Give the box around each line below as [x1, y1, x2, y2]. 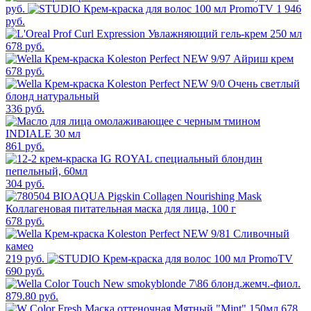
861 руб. [6, 140, 44, 153]
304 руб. [6, 178, 44, 190]
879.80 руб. [6, 290, 58, 303]
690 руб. [6, 265, 44, 278]
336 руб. [6, 103, 44, 115]
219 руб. [6, 253, 44, 265]
